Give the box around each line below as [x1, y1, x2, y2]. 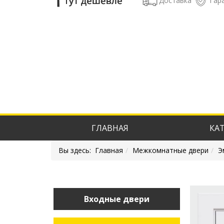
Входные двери [83, 193, 149, 204]
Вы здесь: [58, 145, 95, 155]
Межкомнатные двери [132, 145, 208, 155]
